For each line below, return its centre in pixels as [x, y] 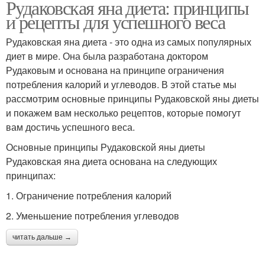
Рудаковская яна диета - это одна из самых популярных [129, 41]
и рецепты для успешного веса [116, 21]
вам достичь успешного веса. [70, 127]
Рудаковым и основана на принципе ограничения [115, 70]
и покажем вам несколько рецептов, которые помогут [123, 112]
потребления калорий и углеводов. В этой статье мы [121, 84]
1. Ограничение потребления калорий [89, 195]
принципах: [31, 175]
